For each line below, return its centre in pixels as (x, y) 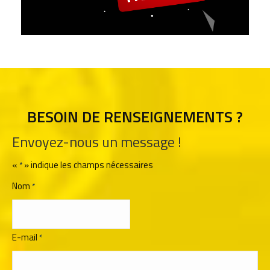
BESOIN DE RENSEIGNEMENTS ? (135, 117)
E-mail (25, 237)
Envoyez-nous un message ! (97, 142)
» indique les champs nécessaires (88, 165)
